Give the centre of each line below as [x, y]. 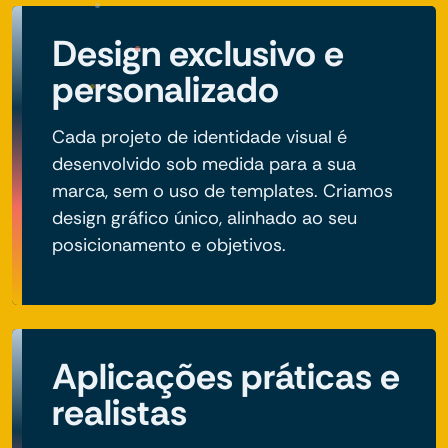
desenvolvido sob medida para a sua [204, 164]
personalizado [165, 90]
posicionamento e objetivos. [169, 245]
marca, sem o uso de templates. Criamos [222, 191]
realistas [119, 413]
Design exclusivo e [198, 54]
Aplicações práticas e [226, 377]
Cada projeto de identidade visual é [199, 137]
